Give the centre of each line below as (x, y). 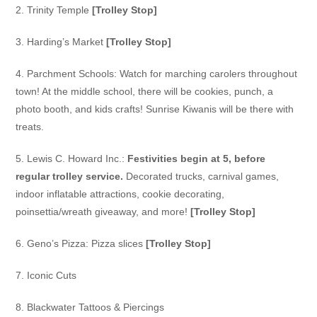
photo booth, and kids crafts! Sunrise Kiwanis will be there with (155, 109)
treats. (30, 127)
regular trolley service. (70, 177)
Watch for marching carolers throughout (209, 74)
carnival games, (244, 177)
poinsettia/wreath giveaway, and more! (103, 212)
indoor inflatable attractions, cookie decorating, (120, 194)
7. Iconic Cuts (46, 276)
